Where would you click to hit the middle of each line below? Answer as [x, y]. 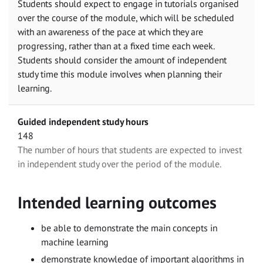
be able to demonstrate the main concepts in [129, 228]
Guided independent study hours [83, 121]
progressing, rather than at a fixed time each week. [116, 45]
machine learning [75, 242]
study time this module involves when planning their [120, 74]
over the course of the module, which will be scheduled [126, 17]
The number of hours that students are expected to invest [130, 149]
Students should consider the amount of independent [122, 60]
